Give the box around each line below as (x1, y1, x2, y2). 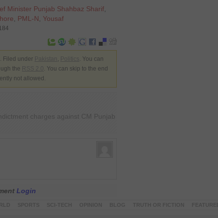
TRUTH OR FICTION (132, 202, 184, 208)
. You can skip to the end (44, 66, 108, 72)
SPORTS (17, 202, 39, 208)
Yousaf (43, 15, 64, 22)
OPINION (79, 202, 102, 208)
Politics (60, 56, 79, 62)
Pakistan (35, 56, 57, 62)
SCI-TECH (46, 202, 72, 208)
